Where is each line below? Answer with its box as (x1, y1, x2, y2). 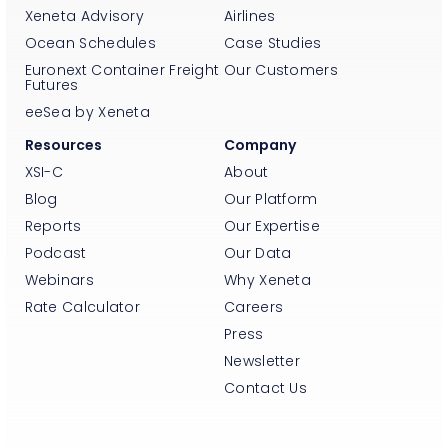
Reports (24, 216, 82, 237)
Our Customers (224, 59, 338, 80)
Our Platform (224, 189, 318, 210)
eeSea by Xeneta (24, 101, 150, 122)
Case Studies (224, 32, 322, 53)
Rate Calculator (24, 297, 140, 318)
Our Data (224, 243, 292, 264)
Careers (224, 297, 284, 318)
